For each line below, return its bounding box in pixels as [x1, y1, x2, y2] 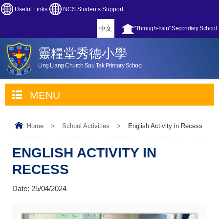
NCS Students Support [63, 6, 123, 13]
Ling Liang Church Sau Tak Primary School [38, 62, 143, 69]
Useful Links [15, 6, 47, 13]
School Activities [62, 122, 109, 130]
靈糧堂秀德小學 [38, 46, 127, 61]
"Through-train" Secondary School [134, 25, 217, 32]
